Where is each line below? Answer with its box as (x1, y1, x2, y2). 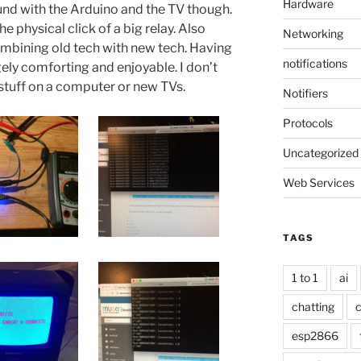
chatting (291, 299, 334, 313)
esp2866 (291, 328, 338, 342)
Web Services (282, 175, 355, 189)
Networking (282, 26, 343, 40)
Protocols (282, 115, 333, 130)
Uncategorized (282, 145, 359, 160)
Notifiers (282, 85, 328, 100)
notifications (282, 56, 347, 70)
